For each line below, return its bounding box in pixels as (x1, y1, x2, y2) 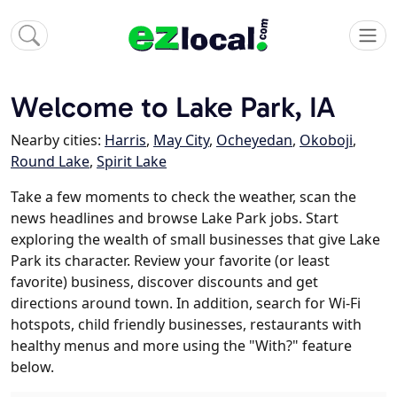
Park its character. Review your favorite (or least (11, 251, 330, 271)
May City (153, 130, 209, 151)
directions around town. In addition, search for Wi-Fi (11, 293, 361, 314)
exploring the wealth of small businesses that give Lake (11, 230, 380, 250)
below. (11, 357, 54, 378)
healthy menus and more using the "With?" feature (11, 336, 352, 356)
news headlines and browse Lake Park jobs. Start (11, 208, 339, 229)
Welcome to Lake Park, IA (11, 90, 336, 125)
